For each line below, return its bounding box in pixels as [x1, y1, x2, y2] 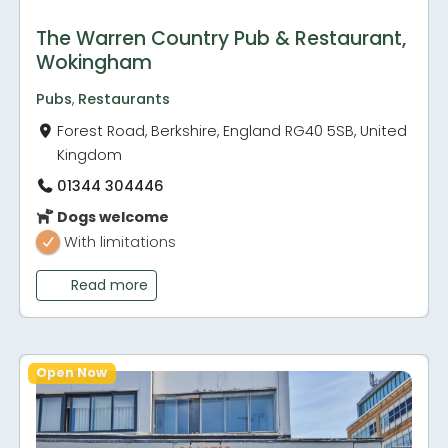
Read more [70, 275, 148, 296]
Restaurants [78, 88, 171, 109]
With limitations [64, 232, 177, 253]
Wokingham [36, 48, 153, 76]
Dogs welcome [54, 207, 170, 228]
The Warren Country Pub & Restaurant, [36, 24, 407, 52]
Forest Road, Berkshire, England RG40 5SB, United [57, 120, 408, 141]
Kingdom [57, 144, 123, 165]
